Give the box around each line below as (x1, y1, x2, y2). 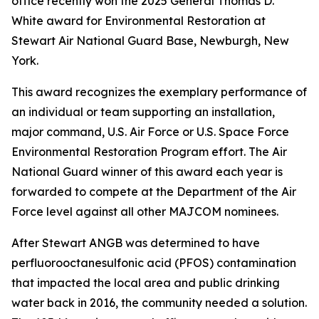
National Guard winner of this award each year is (11, 164, 283, 179)
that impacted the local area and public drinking (11, 276, 280, 290)
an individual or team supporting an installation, (11, 105, 275, 119)
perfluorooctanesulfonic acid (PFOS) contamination (11, 256, 296, 270)
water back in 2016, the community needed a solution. (11, 296, 307, 310)
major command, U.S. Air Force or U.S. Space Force (11, 125, 289, 139)
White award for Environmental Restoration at (11, 14, 266, 28)
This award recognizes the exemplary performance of (11, 85, 307, 99)
